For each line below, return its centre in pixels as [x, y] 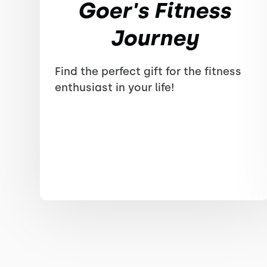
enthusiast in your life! [115, 88]
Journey [154, 38]
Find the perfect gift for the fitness [148, 72]
